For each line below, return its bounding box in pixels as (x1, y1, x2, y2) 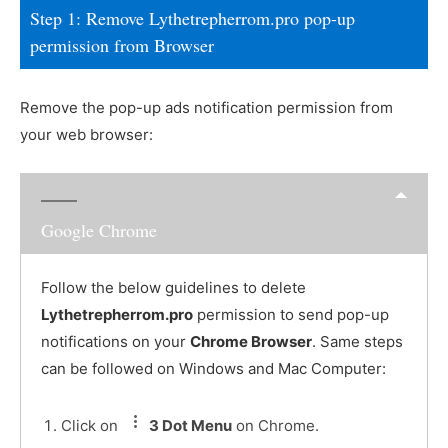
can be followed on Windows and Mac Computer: (41, 358, 386, 378)
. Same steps (312, 331, 403, 351)
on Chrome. (232, 415, 319, 435)
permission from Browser (30, 33, 214, 58)
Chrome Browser (190, 331, 312, 351)
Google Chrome (41, 217, 157, 242)
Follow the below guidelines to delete (41, 277, 306, 297)
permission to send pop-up (193, 304, 389, 324)
